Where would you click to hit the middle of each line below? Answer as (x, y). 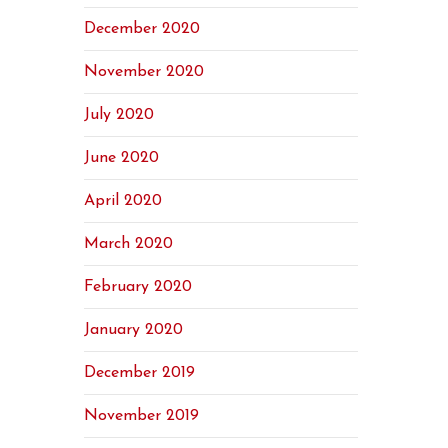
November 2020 (144, 72)
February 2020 (138, 287)
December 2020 (142, 29)
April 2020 (123, 201)
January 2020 (134, 330)
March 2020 (129, 244)
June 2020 (122, 158)
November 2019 (142, 416)
